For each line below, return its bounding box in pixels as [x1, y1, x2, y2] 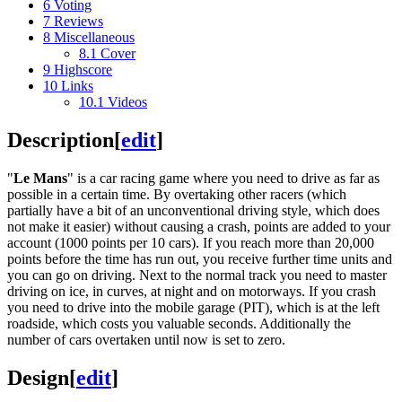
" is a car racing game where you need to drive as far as [67, 170, 380, 186]
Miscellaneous [54, 29, 135, 45]
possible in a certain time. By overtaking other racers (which [7, 186, 346, 202]
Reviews [54, 13, 103, 29]
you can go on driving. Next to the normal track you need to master [7, 267, 387, 283]
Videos [108, 93, 147, 109]
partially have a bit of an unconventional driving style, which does [7, 202, 380, 218]
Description [7, 127, 114, 152]
